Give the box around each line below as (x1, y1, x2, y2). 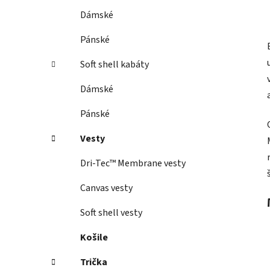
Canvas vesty (80, 181, 133, 195)
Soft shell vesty (80, 206, 142, 220)
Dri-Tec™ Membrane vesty (80, 157, 186, 171)
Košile (80, 231, 108, 245)
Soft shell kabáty (80, 58, 149, 72)
